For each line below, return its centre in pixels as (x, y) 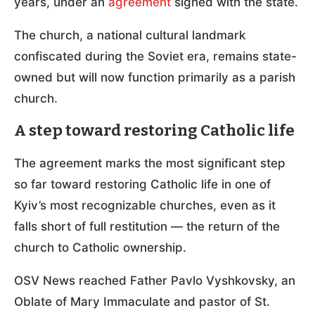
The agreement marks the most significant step (150, 163)
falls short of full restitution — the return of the (147, 226)
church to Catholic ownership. (100, 247)
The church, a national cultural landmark (130, 35)
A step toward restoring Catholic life (154, 130)
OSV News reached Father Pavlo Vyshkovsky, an (155, 280)
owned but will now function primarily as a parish (155, 77)
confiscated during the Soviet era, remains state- (155, 56)
